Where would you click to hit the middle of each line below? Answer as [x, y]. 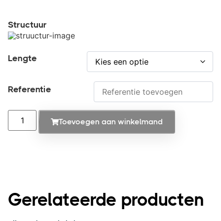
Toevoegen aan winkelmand [111, 122]
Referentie [30, 90]
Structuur [27, 25]
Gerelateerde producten [106, 200]
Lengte [22, 58]
